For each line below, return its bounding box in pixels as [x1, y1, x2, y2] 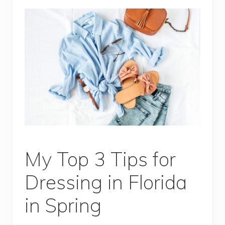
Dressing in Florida [25, 170, 187, 195]
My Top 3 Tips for [25, 147, 176, 172]
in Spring [25, 193, 101, 218]
